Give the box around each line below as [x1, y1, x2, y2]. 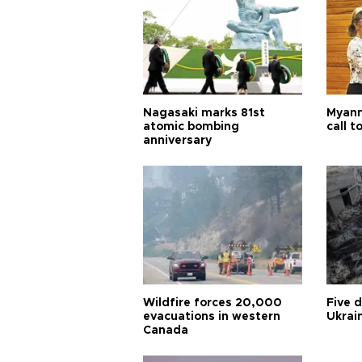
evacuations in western [143, 311, 280, 322]
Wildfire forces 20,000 [143, 297, 282, 309]
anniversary [143, 135, 212, 146]
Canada [143, 325, 188, 336]
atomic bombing [143, 121, 239, 133]
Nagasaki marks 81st [143, 107, 265, 119]
